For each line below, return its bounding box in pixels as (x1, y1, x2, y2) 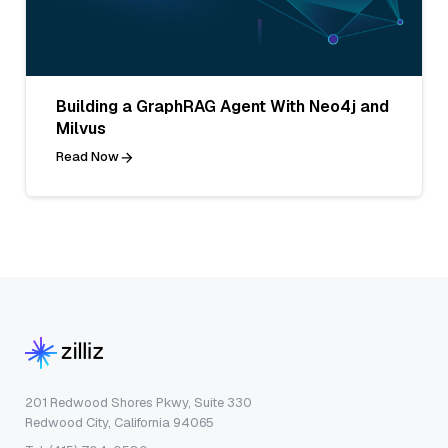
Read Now (56, 148, 119, 166)
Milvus (56, 118, 106, 140)
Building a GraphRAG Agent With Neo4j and (56, 96, 389, 118)
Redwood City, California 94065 (25, 414, 214, 432)
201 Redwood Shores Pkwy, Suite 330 (25, 394, 252, 412)
